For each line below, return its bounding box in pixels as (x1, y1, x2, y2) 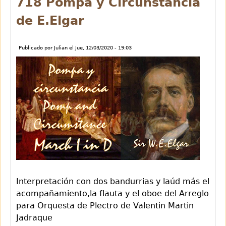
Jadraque (16, 212, 52, 222)
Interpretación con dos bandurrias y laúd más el (16, 176, 209, 186)
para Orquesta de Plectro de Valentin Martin (16, 200, 194, 210)
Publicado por (19, 44, 54, 50)
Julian (54, 44, 68, 50)
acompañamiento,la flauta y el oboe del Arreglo (16, 188, 209, 198)
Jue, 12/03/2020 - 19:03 (75, 44, 132, 50)
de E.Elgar (16, 13, 84, 28)
